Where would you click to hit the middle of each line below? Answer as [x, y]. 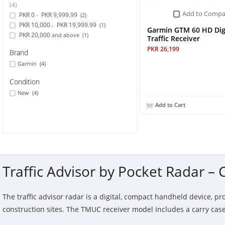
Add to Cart [170, 105]
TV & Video [24, 40]
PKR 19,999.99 [77, 25]
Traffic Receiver [174, 39]
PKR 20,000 [35, 35]
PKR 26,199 [163, 49]
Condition [25, 81]
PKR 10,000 [35, 25]
